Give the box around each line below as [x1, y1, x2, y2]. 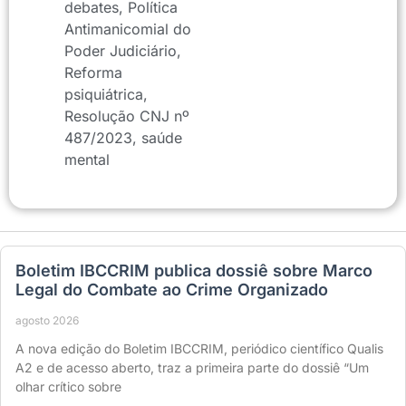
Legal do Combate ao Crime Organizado [15, 279, 328, 299]
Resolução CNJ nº [64, 106, 189, 125]
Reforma [64, 63, 122, 82]
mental [64, 150, 110, 169]
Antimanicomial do [64, 19, 191, 38]
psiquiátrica [64, 84, 143, 103]
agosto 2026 [15, 313, 79, 327]
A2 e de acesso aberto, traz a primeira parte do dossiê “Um [15, 359, 369, 375]
